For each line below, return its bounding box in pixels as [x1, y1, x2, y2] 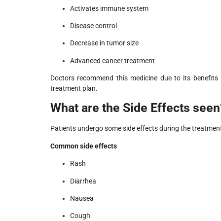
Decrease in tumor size [70, 39, 139, 47]
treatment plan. [50, 84, 98, 93]
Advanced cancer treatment [70, 56, 155, 65]
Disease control [70, 21, 117, 30]
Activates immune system [70, 4, 148, 12]
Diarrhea [70, 177, 96, 185]
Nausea [70, 194, 94, 203]
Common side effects [50, 142, 117, 150]
